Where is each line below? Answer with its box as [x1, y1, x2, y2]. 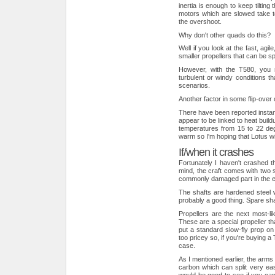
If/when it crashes [179, 146, 254, 159]
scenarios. [179, 82, 210, 90]
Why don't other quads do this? [179, 31, 271, 39]
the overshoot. [179, 17, 222, 25]
